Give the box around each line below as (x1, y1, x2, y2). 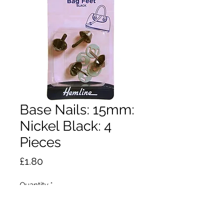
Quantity (20, 180, 48, 189)
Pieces (20, 134, 61, 150)
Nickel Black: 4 (20, 117, 111, 134)
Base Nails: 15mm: (20, 101, 134, 118)
